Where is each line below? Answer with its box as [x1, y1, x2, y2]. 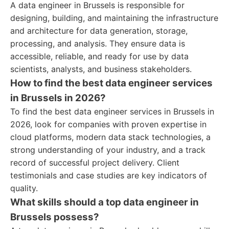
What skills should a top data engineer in [10, 196, 199, 208]
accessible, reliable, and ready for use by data [10, 51, 189, 61]
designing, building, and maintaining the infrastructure [10, 13, 218, 23]
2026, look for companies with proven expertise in [10, 119, 207, 129]
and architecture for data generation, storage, [10, 26, 188, 36]
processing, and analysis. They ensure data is [10, 38, 185, 49]
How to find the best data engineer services [10, 77, 213, 89]
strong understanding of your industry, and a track [10, 145, 205, 155]
